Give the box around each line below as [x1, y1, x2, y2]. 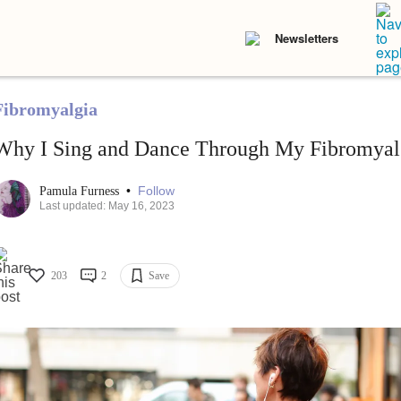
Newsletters [275, 30, 338, 47]
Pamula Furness [38, 184, 123, 199]
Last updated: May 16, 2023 [38, 200, 175, 213]
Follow [137, 183, 175, 199]
